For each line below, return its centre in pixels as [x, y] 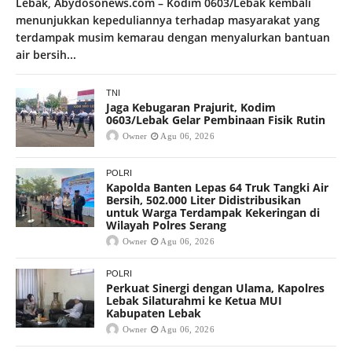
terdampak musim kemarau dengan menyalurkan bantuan [173, 37]
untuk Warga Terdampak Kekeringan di [213, 212]
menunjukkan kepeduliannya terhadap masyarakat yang [168, 20]
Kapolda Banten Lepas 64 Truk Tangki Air [217, 187]
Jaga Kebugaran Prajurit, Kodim [191, 107]
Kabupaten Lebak [154, 313]
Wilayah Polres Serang [166, 225]
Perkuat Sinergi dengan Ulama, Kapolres [215, 288]
